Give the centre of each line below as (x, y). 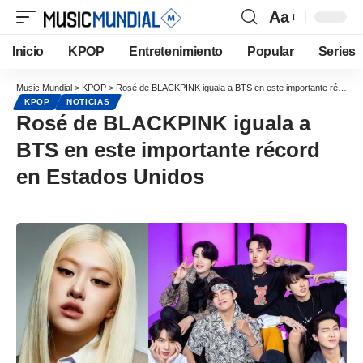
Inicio (28, 51)
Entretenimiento (176, 51)
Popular (271, 51)
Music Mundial (44, 88)
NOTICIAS (88, 102)
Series (337, 51)
